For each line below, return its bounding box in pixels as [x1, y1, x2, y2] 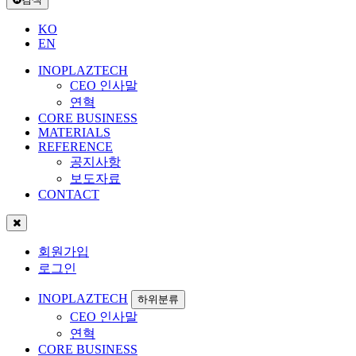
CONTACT [38, 187, 99, 201]
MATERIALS [38, 125, 110, 139]
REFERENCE [38, 139, 113, 153]
